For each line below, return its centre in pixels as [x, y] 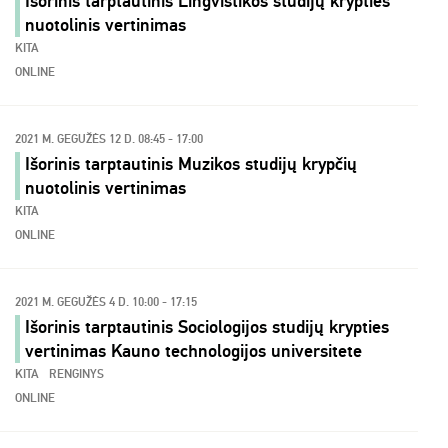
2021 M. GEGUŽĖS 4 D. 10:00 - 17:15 [106, 302]
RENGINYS [76, 374]
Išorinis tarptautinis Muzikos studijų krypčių [191, 164]
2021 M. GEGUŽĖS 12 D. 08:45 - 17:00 [109, 139]
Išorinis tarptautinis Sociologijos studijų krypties [207, 327]
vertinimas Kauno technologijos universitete [193, 351]
